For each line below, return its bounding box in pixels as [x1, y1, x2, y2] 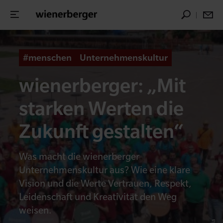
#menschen [23, 52, 72, 63]
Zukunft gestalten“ [19, 120, 185, 142]
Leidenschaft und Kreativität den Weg [19, 191, 177, 202]
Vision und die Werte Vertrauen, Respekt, [19, 178, 192, 189]
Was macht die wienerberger [19, 151, 140, 162]
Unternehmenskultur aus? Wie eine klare [19, 164, 191, 175]
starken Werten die [19, 97, 184, 119]
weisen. [19, 205, 52, 216]
